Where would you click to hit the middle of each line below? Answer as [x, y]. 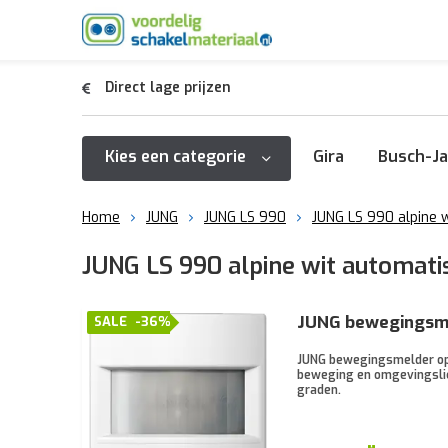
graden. [319, 390]
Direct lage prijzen [168, 87]
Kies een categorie [175, 156]
